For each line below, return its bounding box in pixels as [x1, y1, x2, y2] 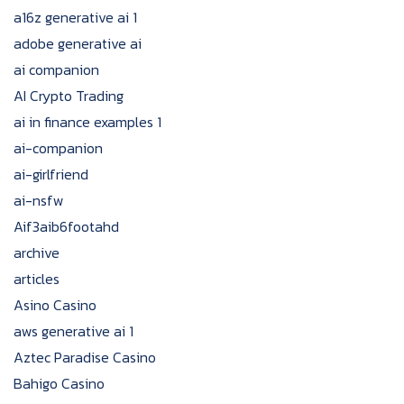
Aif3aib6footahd [14, 216, 119, 237]
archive [14, 242, 60, 263]
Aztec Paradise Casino [14, 346, 156, 368]
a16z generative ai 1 [14, 6, 137, 28]
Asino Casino [14, 294, 96, 316]
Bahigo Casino [14, 372, 105, 394]
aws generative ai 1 [14, 320, 133, 342]
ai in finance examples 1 [14, 111, 161, 133]
